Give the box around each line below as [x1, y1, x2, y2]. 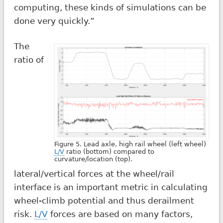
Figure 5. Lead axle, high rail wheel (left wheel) [54, 140, 207, 148]
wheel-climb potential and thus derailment [13, 195, 194, 206]
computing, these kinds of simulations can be [13, 2, 206, 12]
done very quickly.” [13, 15, 95, 26]
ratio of [13, 54, 44, 65]
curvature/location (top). [54, 155, 133, 163]
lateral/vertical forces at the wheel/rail [13, 168, 174, 179]
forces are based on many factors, [47, 209, 193, 219]
